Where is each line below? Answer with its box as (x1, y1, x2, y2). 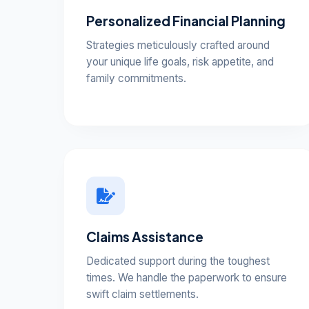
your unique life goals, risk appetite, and (86, 55, 274, 68)
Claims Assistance (86, 228, 203, 245)
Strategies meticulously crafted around (86, 39, 270, 52)
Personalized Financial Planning (86, 12, 286, 29)
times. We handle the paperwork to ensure (86, 271, 287, 284)
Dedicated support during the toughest (86, 255, 270, 268)
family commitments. (86, 72, 186, 85)
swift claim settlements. (86, 288, 199, 301)
